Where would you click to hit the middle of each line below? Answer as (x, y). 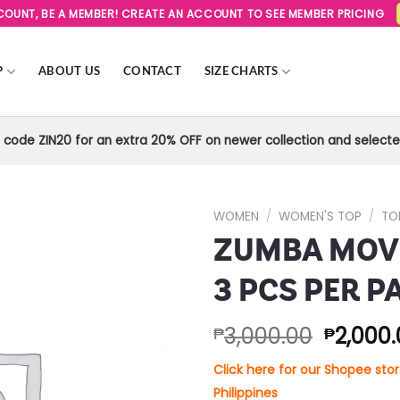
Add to (149, 262)
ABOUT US (70, 71)
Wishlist (149, 278)
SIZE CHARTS (241, 71)
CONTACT (152, 71)
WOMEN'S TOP (321, 217)
